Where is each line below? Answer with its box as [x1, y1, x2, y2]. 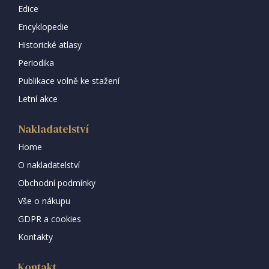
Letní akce [18, 92, 58, 104]
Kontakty [18, 231, 53, 243]
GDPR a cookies [18, 213, 81, 225]
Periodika [18, 56, 54, 68]
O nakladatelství [18, 159, 80, 171]
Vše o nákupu [18, 195, 70, 207]
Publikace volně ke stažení [18, 74, 119, 86]
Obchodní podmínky [18, 177, 95, 189]
